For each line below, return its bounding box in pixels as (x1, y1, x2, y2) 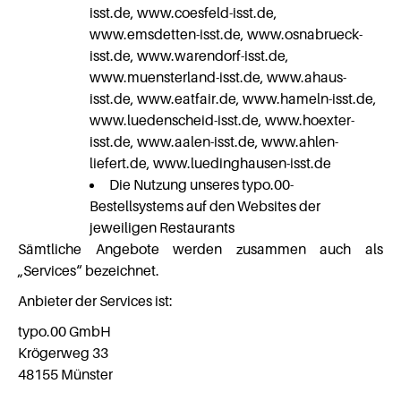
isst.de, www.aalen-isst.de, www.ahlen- (90, 132, 338, 150)
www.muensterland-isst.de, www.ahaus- (90, 68, 346, 86)
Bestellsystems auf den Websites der (90, 197, 320, 215)
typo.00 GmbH (18, 322, 111, 340)
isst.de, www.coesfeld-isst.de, (90, 4, 277, 21)
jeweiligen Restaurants (90, 218, 235, 236)
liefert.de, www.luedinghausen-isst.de (90, 154, 331, 172)
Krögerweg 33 (18, 344, 108, 362)
